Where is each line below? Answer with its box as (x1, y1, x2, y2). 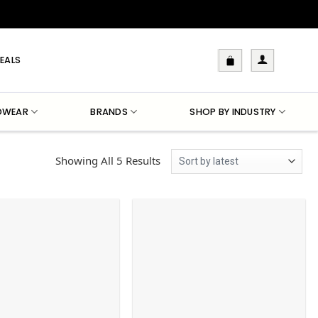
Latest (159, 183, 189, 198)
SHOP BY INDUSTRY (190, 105, 276, 118)
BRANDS (90, 105, 128, 118)
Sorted (159, 152, 192, 167)
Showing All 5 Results (55, 153, 160, 168)
